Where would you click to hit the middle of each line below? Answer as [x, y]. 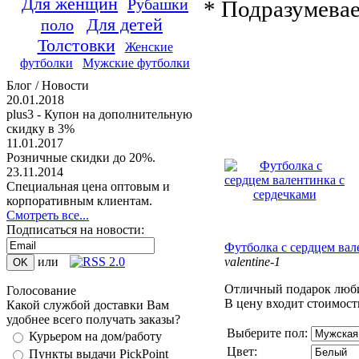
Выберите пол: [267, 333]
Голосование [41, 290]
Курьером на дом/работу [95, 336]
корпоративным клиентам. [79, 201]
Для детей [125, 24]
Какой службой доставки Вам [88, 305]
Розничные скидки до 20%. [81, 157]
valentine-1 [252, 261]
